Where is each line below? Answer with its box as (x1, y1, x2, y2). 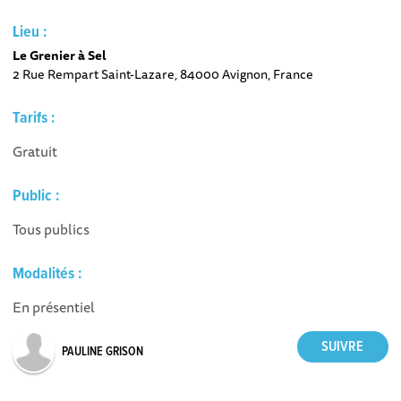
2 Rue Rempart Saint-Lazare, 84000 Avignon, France (13, 64, 314, 84)
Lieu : (13, 22, 48, 43)
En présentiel (13, 295, 96, 319)
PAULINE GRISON (62, 344, 144, 360)
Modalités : (13, 264, 83, 285)
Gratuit (13, 140, 58, 163)
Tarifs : (13, 108, 56, 129)
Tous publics (13, 218, 90, 241)
